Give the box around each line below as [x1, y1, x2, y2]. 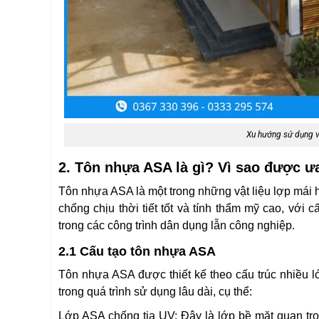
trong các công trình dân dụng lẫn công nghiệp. [58, 219, 295, 231]
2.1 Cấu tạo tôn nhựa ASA [58, 244, 216, 258]
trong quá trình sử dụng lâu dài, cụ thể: [58, 286, 252, 298]
